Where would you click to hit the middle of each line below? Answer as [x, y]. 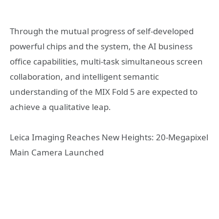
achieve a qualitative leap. [60, 107]
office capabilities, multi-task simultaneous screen [106, 61]
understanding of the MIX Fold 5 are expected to [104, 91]
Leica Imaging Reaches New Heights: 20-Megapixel [109, 137]
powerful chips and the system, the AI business [101, 46]
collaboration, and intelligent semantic [84, 76]
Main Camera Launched [57, 153]
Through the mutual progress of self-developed [102, 31]
